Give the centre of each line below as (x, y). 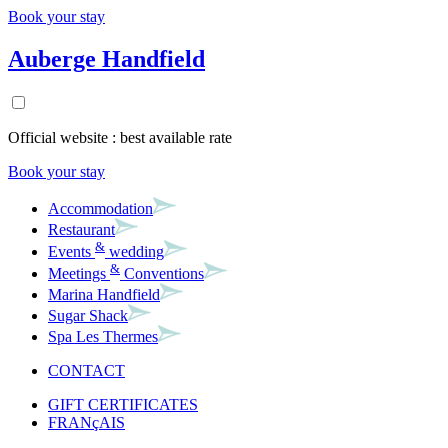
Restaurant (81, 229)
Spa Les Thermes (103, 337)
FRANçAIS (86, 423)
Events (71, 252)
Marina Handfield (104, 295)
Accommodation (100, 208)
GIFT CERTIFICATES (123, 405)
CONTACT (86, 371)
